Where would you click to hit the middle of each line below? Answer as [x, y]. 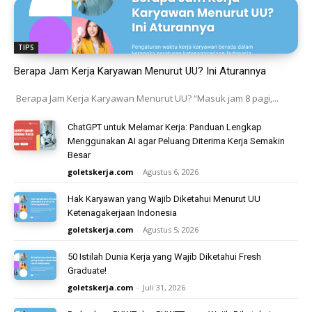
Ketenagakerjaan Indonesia [123, 212]
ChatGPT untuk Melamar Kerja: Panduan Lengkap [165, 127]
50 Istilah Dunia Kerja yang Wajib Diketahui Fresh [165, 256]
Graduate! [87, 270]
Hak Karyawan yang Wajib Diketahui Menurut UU [164, 198]
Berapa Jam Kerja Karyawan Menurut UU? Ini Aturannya [140, 71]
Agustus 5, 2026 [171, 229]
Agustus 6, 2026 [171, 171]
